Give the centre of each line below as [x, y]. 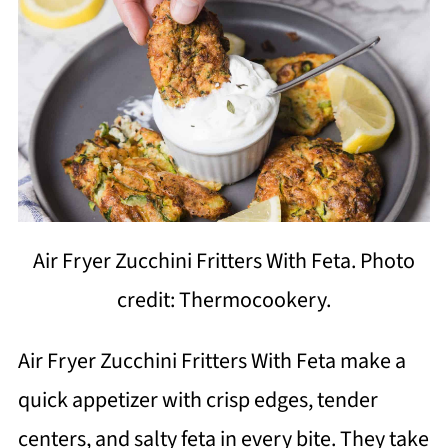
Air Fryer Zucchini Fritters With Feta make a [211, 361]
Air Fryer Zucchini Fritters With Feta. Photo [224, 261]
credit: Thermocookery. [224, 300]
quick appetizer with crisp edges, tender [197, 400]
